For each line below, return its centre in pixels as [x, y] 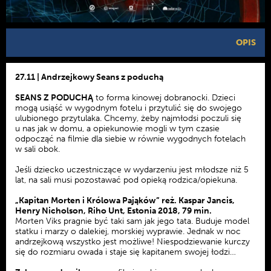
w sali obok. [38, 149]
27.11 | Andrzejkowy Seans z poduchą [89, 77]
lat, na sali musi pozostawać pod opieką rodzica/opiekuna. [126, 180]
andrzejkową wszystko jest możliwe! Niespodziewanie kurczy [132, 241]
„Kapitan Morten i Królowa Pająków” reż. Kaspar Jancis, [125, 200]
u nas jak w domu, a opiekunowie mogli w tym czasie [117, 128]
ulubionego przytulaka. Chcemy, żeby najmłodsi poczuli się [128, 118]
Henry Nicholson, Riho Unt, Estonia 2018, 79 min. [113, 211]
